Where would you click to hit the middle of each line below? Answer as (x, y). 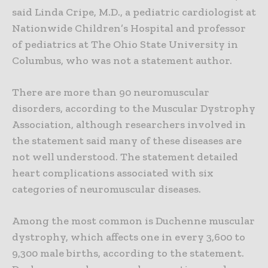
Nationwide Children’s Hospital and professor (129, 28)
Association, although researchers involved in (129, 125)
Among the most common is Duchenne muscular (133, 221)
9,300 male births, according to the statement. (128, 253)
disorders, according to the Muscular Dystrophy (134, 109)
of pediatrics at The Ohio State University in (125, 45)
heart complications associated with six (113, 173)
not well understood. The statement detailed (125, 157)
